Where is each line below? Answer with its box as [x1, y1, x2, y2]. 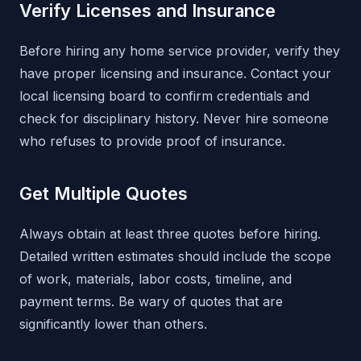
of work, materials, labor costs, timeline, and [19, 271, 292, 288]
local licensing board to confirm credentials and [19, 88, 309, 105]
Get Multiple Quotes [19, 183, 188, 205]
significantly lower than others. [19, 316, 207, 333]
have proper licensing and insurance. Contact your [19, 65, 331, 82]
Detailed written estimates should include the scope [19, 248, 331, 265]
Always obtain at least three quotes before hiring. [19, 226, 321, 243]
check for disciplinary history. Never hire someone [19, 110, 329, 127]
